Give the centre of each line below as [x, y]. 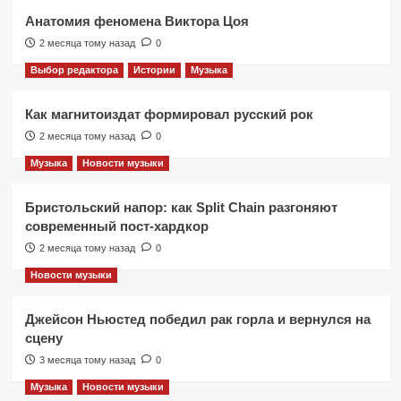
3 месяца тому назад [87, 360]
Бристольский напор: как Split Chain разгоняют [181, 208]
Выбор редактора [74, 70]
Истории [154, 70]
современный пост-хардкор [116, 226]
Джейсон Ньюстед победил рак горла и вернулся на [197, 320]
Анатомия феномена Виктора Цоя [137, 21]
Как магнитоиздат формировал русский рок [169, 115]
